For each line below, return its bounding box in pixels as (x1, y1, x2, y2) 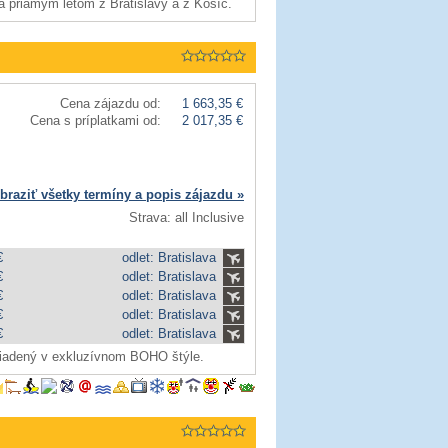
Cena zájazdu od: (60, 96, 161, 111)
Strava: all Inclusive (129, 210, 244, 225)
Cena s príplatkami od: (30, 113, 161, 128)
